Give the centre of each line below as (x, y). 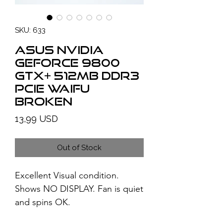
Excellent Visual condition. (67, 175)
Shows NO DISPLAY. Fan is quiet (79, 189)
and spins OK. (43, 202)
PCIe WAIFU (52, 88)
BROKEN (44, 101)
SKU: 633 (30, 30)
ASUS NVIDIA (59, 50)
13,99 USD (36, 119)
